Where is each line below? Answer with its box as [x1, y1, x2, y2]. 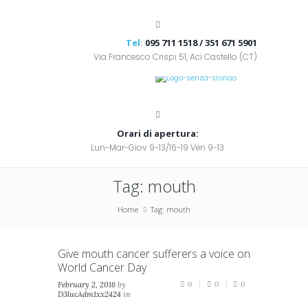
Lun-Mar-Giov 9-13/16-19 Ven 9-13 [91, 141, 224, 153]
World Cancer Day [58, 260, 146, 276]
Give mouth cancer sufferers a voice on [58, 246, 250, 262]
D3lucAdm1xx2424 [58, 289, 121, 300]
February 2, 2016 [58, 280, 115, 290]
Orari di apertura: [116, 126, 199, 140]
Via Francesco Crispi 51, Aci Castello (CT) [93, 51, 257, 63]
